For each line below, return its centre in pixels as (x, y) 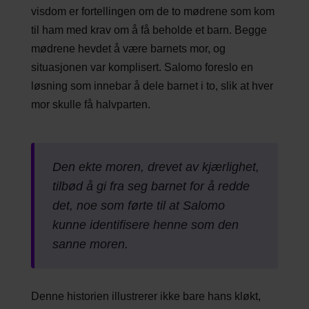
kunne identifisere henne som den (146, 225)
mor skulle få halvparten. (90, 104)
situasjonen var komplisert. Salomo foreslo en (142, 67)
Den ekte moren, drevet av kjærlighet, (156, 167)
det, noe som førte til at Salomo (139, 206)
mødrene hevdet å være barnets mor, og (128, 48)
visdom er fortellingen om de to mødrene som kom (152, 11)
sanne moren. (91, 245)
